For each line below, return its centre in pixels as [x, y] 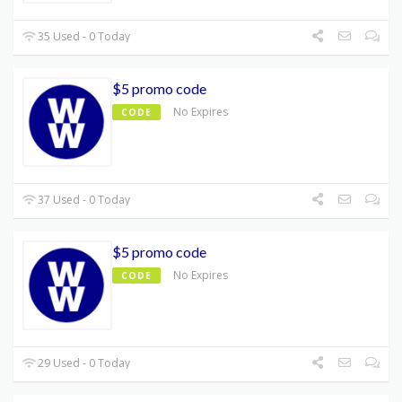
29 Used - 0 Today [83, 363]
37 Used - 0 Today [83, 200]
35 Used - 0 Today [83, 37]
